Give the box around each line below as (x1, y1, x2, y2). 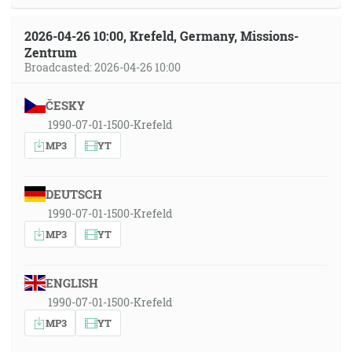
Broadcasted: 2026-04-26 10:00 (24, 60, 181, 75)
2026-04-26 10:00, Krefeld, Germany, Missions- (24, 27, 299, 44)
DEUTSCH (45, 186, 102, 202)
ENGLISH (45, 275, 98, 291)
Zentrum (24, 44, 77, 60)
